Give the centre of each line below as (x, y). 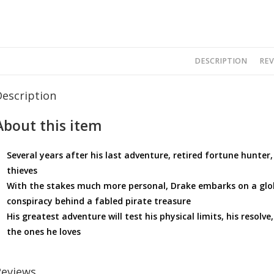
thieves (22, 170)
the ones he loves (44, 231)
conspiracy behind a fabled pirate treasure (99, 201)
